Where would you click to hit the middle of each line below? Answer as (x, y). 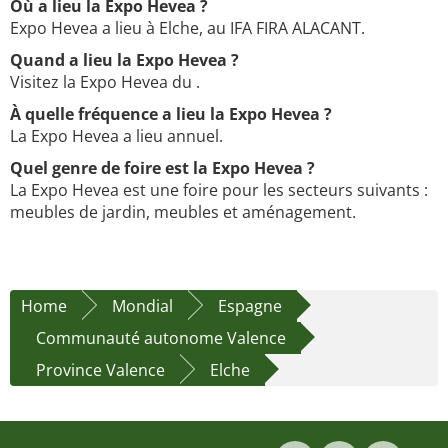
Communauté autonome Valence (161, 338)
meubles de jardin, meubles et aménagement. (183, 212)
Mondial (142, 306)
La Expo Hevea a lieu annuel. (116, 136)
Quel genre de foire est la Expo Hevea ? (162, 168)
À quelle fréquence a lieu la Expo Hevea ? (171, 114)
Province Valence (100, 370)
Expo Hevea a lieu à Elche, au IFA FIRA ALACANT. (187, 28)
